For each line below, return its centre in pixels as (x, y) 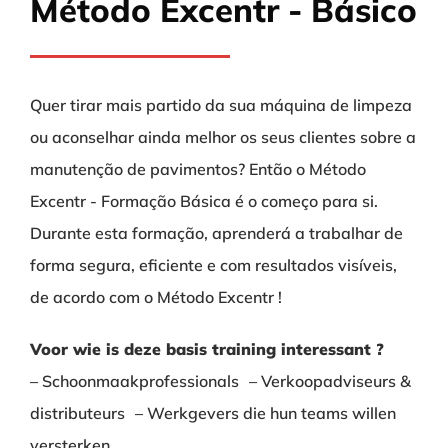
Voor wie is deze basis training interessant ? (207, 349)
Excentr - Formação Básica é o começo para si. (204, 201)
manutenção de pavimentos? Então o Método (198, 169)
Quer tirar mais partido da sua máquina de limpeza (221, 105)
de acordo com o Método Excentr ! (156, 297)
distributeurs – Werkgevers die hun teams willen (213, 413)
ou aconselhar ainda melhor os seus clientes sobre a (223, 137)
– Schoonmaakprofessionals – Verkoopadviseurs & (220, 381)
